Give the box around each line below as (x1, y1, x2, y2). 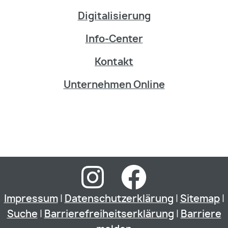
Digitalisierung (77, 12, 151, 21)
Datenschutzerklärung (64, 194, 174, 204)
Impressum (4, 194, 58, 204)
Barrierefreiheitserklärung (44, 210, 174, 219)
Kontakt (95, 58, 133, 67)
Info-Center (85, 35, 143, 44)
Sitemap (180, 194, 220, 204)
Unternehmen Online (63, 80, 165, 90)
